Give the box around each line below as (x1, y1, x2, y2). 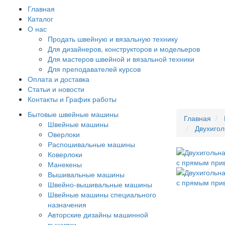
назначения (48, 199, 86, 210)
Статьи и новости (28, 84, 84, 94)
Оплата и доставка (28, 74, 89, 84)
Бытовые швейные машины (28, 109, 119, 120)
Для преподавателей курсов (48, 64, 141, 74)
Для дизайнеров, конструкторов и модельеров (48, 44, 200, 54)
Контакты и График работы (28, 94, 117, 104)
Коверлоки (48, 149, 82, 160)
